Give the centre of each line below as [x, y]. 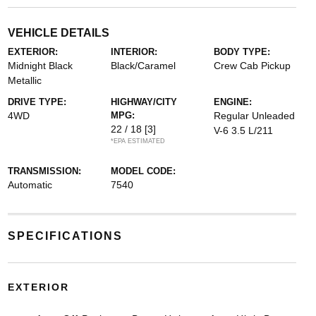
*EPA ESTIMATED [138, 141]
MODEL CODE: [143, 171]
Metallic [24, 80]
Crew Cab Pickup [253, 65]
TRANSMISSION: [44, 171]
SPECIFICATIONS [65, 236]
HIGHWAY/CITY [144, 102]
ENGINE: [233, 102]
